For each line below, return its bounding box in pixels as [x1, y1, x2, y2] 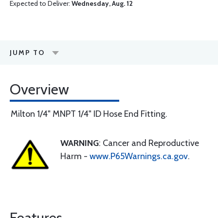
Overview [10, 80, 69, 98]
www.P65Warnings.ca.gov [90, 151, 188, 162]
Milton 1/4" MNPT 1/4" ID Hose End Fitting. [11, 109, 167, 119]
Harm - [60, 151, 90, 162]
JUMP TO [10, 48, 45, 57]
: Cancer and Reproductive [99, 138, 199, 148]
